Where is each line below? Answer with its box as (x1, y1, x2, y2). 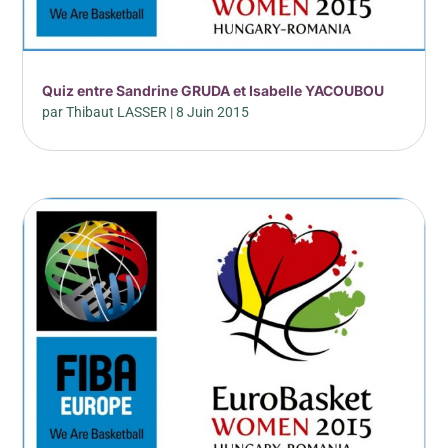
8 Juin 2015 (176, 104, 250, 121)
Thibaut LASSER (66, 104, 168, 121)
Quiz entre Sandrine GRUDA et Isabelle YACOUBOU (42, 82, 385, 100)
